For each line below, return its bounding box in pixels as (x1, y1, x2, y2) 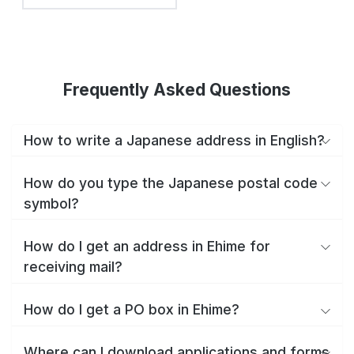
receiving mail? (24, 258, 122, 275)
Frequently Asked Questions (63, 80, 291, 100)
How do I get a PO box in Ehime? (24, 301, 239, 318)
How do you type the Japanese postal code (24, 174, 318, 191)
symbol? (24, 194, 79, 212)
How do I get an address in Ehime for (24, 237, 270, 254)
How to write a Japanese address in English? (24, 131, 325, 149)
